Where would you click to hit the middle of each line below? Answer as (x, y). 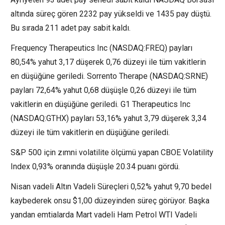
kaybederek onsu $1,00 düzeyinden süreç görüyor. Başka (110, 201)
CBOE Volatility (187, 153)
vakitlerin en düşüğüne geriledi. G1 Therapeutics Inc (100, 104)
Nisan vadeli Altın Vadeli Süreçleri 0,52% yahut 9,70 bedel (111, 187)
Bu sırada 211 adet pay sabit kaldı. (71, 28)
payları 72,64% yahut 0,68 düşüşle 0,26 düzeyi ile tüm (103, 90)
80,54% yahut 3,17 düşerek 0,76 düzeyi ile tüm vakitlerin (108, 62)
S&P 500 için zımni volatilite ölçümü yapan (86, 153)
